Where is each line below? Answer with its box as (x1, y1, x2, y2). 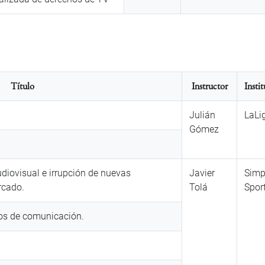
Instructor (191, 80, 228, 93)
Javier (189, 167, 215, 179)
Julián (189, 109, 215, 121)
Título (10, 80, 34, 93)
